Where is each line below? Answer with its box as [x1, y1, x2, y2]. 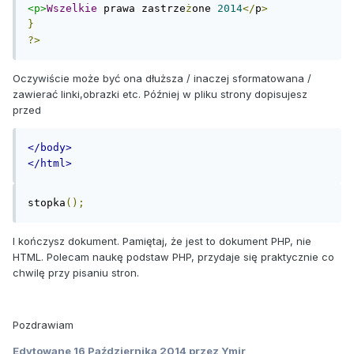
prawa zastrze [97, 2, 186, 14]
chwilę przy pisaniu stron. [13, 266, 139, 279]
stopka [28, 197, 66, 209]
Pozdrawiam [13, 318, 73, 331]
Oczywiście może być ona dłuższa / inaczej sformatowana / [13, 72, 311, 85]
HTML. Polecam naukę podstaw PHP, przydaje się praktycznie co [13, 250, 334, 263]
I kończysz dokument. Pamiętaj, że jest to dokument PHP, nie [13, 235, 311, 247]
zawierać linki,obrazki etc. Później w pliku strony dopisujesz [13, 88, 307, 100]
